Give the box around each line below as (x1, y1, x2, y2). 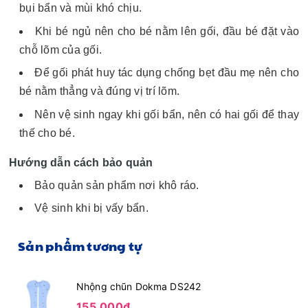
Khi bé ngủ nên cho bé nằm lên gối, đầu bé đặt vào (34, 25, 300, 37)
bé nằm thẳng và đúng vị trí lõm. (19, 85, 179, 98)
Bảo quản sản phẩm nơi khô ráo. (34, 179, 199, 191)
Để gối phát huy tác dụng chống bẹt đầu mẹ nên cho (34, 67, 299, 79)
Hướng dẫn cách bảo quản (9, 156, 156, 168)
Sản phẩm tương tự (18, 237, 143, 255)
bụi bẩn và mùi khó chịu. (19, 2, 142, 14)
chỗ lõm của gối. (19, 43, 102, 56)
